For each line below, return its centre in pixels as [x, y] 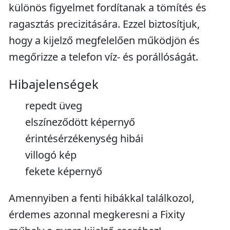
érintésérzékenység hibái [84, 138]
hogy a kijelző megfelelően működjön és [104, 40]
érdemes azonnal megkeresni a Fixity [97, 214]
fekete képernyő [64, 171]
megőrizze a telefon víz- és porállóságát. [103, 57]
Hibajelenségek [54, 84]
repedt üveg [54, 106]
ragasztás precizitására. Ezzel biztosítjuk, [104, 24]
